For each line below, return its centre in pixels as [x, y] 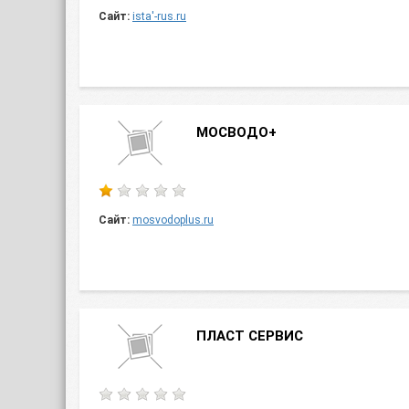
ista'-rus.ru [159, 16]
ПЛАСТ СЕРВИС [250, 336]
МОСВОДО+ [236, 132]
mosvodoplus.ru [173, 220]
